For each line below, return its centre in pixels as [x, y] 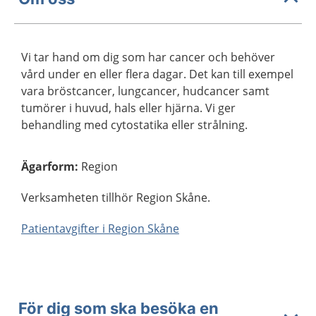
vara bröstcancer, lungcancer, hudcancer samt [145, 91]
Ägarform [48, 166]
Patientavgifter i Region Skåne [100, 228]
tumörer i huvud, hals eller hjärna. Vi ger [128, 108]
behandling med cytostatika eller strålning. [134, 124]
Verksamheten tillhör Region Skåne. [116, 197]
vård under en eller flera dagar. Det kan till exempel [157, 74]
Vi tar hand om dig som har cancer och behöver [148, 57]
